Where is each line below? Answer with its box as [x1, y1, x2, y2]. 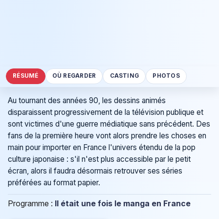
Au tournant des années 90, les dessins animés [8, 96, 166, 106]
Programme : [8, 198, 55, 209]
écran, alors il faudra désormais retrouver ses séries [8, 166, 182, 176]
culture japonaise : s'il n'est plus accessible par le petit [8, 154, 191, 164]
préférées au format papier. [8, 178, 100, 188]
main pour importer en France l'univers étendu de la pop [8, 143, 196, 153]
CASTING [109, 72, 139, 80]
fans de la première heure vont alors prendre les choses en [8, 131, 206, 141]
